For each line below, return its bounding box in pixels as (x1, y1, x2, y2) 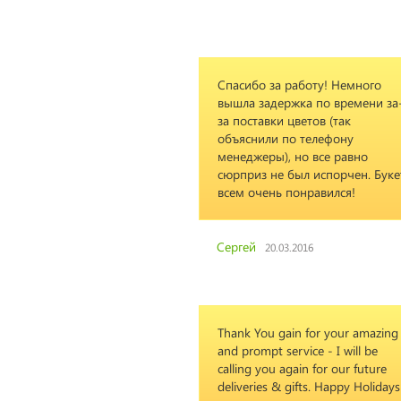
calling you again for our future (218, 360, 387, 377)
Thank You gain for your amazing (218, 324, 398, 341)
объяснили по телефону (218, 130, 354, 147)
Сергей (217, 238, 256, 255)
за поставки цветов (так (218, 112, 351, 129)
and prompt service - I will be (218, 342, 378, 359)
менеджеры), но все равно (218, 148, 368, 165)
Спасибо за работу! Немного (218, 76, 381, 93)
